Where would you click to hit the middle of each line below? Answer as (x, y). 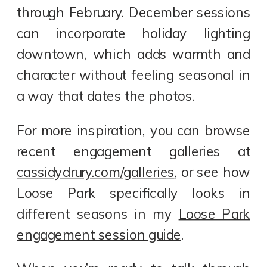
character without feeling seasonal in (134, 75)
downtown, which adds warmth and (134, 54)
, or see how (212, 172)
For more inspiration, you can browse (134, 130)
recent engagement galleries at (134, 151)
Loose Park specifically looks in (134, 193)
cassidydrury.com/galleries (96, 172)
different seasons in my (98, 214)
